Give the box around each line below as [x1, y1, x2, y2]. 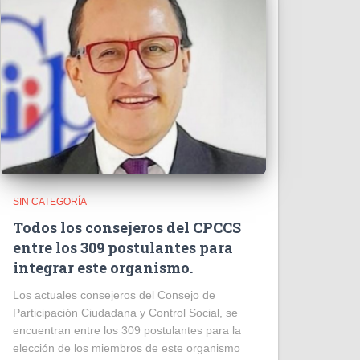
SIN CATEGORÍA [13, 195, 87, 207]
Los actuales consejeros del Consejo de [13, 288, 215, 301]
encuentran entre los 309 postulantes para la [13, 323, 241, 337]
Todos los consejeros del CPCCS [13, 217, 241, 237]
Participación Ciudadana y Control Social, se [13, 305, 238, 319]
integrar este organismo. [13, 257, 193, 277]
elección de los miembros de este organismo [13, 341, 240, 354]
